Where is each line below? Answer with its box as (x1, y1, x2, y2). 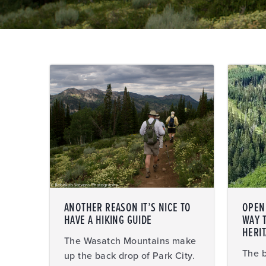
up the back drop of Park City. (64, 250, 195, 262)
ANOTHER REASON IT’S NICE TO (64, 200, 191, 216)
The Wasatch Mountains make (64, 235, 197, 247)
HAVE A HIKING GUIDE (64, 213, 152, 229)
